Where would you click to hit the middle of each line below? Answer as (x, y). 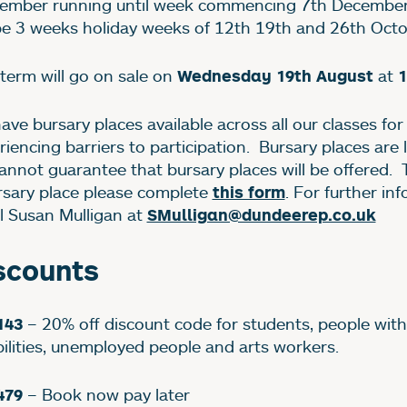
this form (248, 192)
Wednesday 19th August (275, 75)
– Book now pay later (106, 394)
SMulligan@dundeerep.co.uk (261, 214)
